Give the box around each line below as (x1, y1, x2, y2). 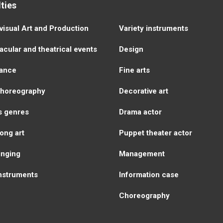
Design (119, 44, 143, 54)
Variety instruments (119, 23, 188, 33)
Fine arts (119, 65, 150, 75)
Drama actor (119, 107, 162, 116)
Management (119, 149, 165, 158)
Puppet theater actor (119, 128, 192, 137)
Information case (119, 170, 179, 179)
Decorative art (119, 86, 168, 96)
